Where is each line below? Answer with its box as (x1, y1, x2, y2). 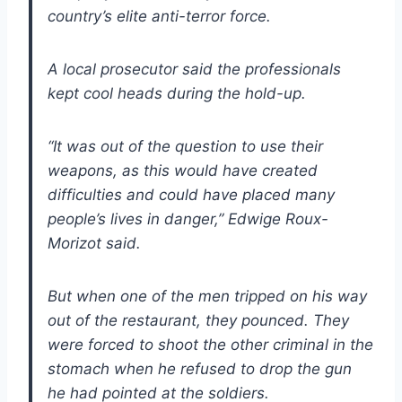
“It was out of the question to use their (48, 136, 323, 155)
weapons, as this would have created (48, 161, 318, 179)
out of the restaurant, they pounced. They (48, 310, 349, 329)
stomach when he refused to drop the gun (48, 359, 352, 378)
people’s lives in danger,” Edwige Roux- (48, 209, 328, 228)
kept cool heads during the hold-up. (48, 83, 306, 102)
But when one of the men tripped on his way (48, 286, 367, 305)
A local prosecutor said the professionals (48, 59, 341, 78)
